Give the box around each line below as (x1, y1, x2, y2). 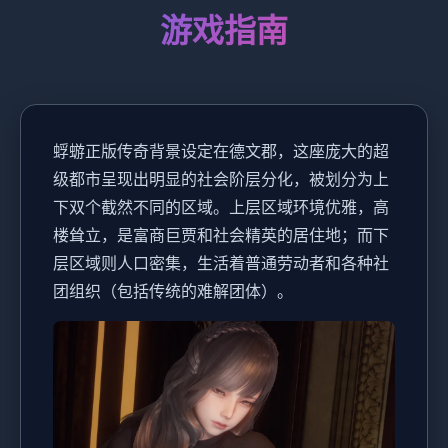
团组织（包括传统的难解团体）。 (53, 280, 293, 301)
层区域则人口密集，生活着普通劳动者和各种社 (53, 252, 389, 273)
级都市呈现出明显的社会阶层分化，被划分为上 (53, 168, 389, 189)
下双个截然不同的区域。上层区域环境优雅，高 (53, 196, 389, 217)
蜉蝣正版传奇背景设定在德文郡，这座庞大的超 (53, 140, 389, 161)
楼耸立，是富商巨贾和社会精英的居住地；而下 (53, 224, 389, 245)
